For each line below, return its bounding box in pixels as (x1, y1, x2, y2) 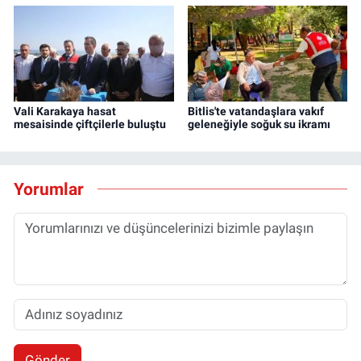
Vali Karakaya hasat (14, 105, 116, 118)
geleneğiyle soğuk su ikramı (187, 118, 330, 131)
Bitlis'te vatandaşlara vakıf (187, 105, 324, 118)
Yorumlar (14, 178, 84, 199)
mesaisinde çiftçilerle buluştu (14, 118, 166, 131)
